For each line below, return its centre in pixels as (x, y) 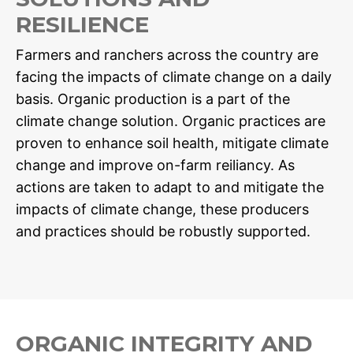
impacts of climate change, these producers (162, 210)
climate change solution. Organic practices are (171, 121)
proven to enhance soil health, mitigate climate (172, 143)
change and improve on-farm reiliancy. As (155, 165)
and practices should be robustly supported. (163, 232)
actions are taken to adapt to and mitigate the (170, 188)
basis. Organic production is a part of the (153, 99)
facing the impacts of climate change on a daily (174, 77)
